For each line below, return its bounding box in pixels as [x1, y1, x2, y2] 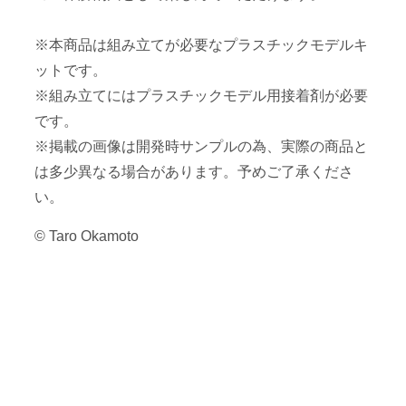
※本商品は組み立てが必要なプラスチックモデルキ [34, 37, 368, 53]
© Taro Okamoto [34, 228, 139, 245]
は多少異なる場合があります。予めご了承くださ [34, 164, 353, 180]
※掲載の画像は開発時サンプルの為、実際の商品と [34, 139, 368, 155]
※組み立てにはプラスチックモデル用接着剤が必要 [34, 88, 368, 104]
